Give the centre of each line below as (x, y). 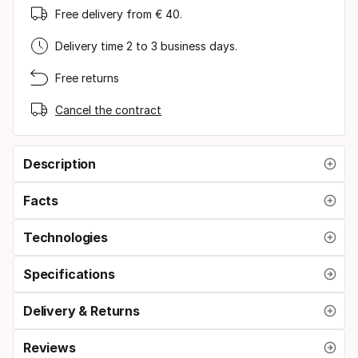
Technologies (66, 238)
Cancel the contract (108, 109)
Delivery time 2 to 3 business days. (146, 46)
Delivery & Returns (82, 311)
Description (60, 164)
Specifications (69, 274)
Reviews (50, 348)
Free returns (87, 78)
